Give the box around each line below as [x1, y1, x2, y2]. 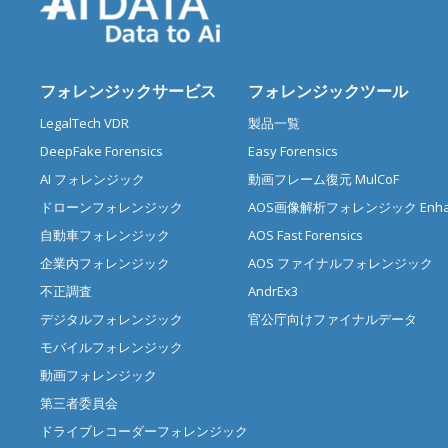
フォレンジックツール [248, 80, 408, 103]
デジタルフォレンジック [40, 310, 183, 329]
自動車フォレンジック [40, 226, 170, 245]
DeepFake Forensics [40, 142, 163, 161]
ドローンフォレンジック [40, 198, 183, 217]
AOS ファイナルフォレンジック [248, 254, 433, 273]
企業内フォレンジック [40, 254, 170, 273]
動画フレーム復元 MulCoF [248, 170, 399, 189]
